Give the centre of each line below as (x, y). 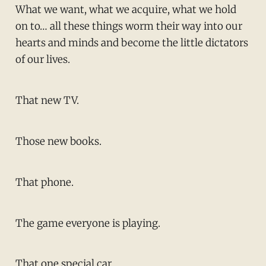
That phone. (44, 182)
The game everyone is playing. (88, 223)
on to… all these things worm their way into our (129, 26)
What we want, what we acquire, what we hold (126, 10)
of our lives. (42, 60)
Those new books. (58, 141)
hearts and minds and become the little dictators (132, 43)
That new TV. (47, 101)
